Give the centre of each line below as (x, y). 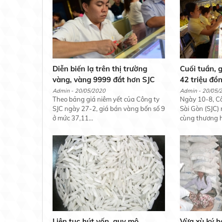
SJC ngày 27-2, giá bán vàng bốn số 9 (109, 108)
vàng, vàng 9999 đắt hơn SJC (103, 79)
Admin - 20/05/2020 (79, 90)
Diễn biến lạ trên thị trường (100, 68)
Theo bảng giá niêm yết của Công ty (106, 99)
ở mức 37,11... (73, 118)
